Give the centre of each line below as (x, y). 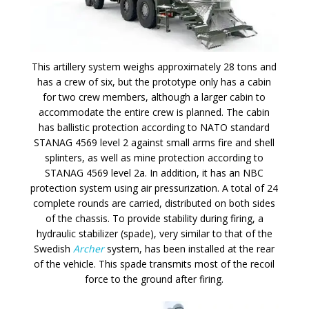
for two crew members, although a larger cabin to (154, 97)
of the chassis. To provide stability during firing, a (154, 219)
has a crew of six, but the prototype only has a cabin (154, 82)
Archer (89, 249)
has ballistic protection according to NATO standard (154, 128)
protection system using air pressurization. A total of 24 (154, 188)
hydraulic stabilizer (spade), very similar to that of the (154, 234)
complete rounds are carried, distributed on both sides (154, 203)
